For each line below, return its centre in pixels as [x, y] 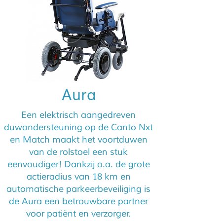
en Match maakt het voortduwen [78, 140]
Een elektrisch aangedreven [78, 115]
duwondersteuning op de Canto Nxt [78, 127]
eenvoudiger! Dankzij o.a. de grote [78, 164]
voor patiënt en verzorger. [78, 214]
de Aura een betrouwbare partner [78, 201]
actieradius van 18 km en [78, 177]
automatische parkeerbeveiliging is [78, 189]
